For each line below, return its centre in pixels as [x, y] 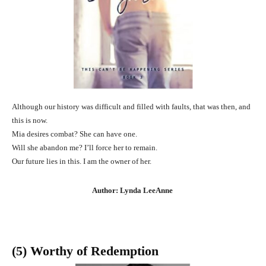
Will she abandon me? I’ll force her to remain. [85, 147]
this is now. [30, 120]
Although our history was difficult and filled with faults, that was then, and [131, 106]
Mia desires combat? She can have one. [75, 134]
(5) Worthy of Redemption [85, 251]
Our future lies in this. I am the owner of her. [82, 161]
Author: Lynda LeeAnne [133, 190]
